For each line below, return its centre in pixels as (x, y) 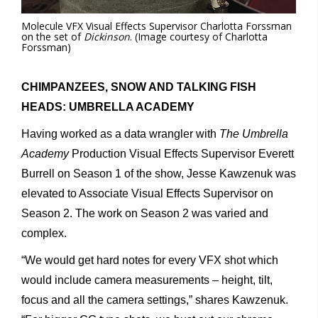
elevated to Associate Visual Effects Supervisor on (147, 194)
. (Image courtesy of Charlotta (199, 37)
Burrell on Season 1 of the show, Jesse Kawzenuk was (159, 174)
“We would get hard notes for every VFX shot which (150, 261)
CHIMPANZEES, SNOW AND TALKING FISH (139, 87)
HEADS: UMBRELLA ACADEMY (108, 107)
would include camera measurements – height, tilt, (147, 280)
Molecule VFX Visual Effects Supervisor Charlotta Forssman (157, 26)
